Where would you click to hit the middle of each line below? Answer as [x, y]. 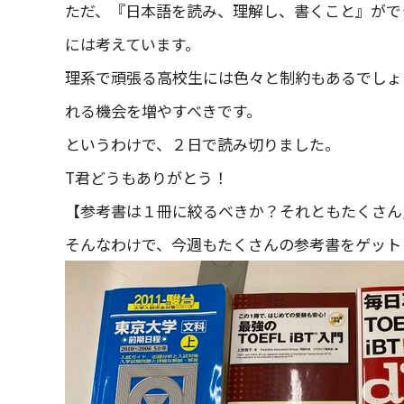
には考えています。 [133, 44]
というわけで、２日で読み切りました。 [202, 144]
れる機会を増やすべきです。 [163, 110]
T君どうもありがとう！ [147, 177]
